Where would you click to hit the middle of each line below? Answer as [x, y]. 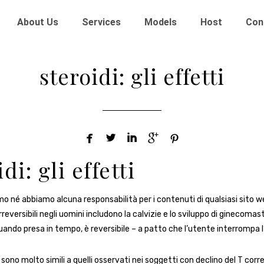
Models [160, 22]
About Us [37, 22]
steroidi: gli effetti [132, 76]
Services [101, 22]
